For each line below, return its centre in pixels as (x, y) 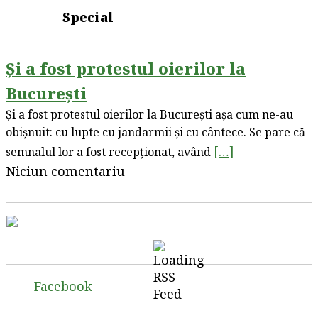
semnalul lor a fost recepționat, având (110, 152)
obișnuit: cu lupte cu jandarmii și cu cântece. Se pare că (155, 132)
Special (88, 17)
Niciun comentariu (65, 171)
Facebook (63, 286)
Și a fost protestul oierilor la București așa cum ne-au (149, 114)
